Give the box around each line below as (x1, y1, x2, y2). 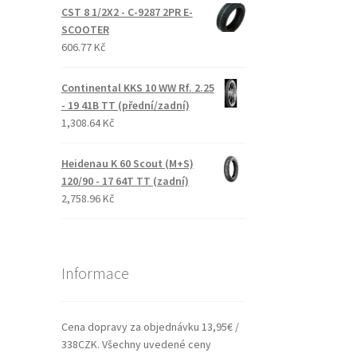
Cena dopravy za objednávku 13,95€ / (61, 320, 239, 335)
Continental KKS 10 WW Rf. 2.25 (61, 80, 214, 95)
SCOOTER (61, 22, 109, 37)
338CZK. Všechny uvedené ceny (61, 337, 211, 352)
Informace (61, 262, 129, 283)
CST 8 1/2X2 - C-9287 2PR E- (61, 4, 193, 19)
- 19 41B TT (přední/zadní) (61, 97, 190, 112)
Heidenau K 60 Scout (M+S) (61, 155, 194, 171)
